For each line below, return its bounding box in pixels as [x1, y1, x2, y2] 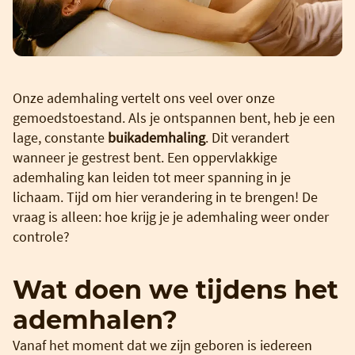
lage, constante [13, 128, 108, 147]
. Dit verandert [205, 128, 289, 147]
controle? [13, 227, 70, 246]
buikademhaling [108, 128, 205, 147]
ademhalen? [13, 303, 177, 335]
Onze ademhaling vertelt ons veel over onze [13, 88, 275, 107]
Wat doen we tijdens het [13, 273, 338, 305]
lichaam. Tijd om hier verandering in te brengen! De [13, 187, 318, 206]
